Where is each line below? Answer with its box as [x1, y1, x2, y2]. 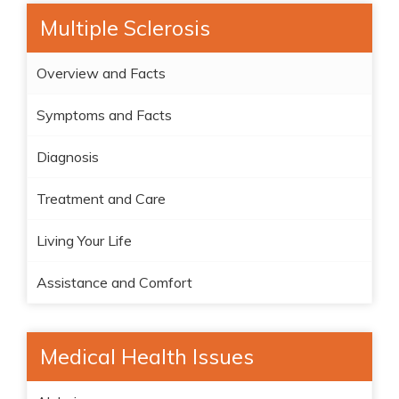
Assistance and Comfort [37, 273, 192, 291]
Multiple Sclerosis [40, 14, 210, 41]
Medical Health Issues [40, 343, 254, 370]
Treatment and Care [37, 190, 166, 208]
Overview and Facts [37, 64, 166, 82]
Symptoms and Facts [37, 106, 172, 124]
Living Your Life [37, 232, 132, 249]
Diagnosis [37, 148, 99, 166]
